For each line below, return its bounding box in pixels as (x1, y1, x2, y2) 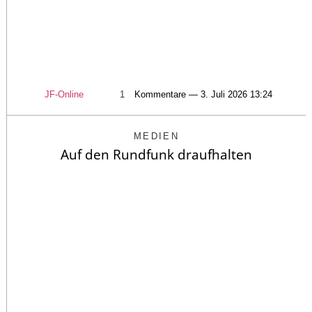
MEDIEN (134, 130, 179, 141)
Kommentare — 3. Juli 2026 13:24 (134, 88, 272, 100)
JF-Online (44, 88, 84, 100)
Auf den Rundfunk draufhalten (61, 145, 252, 164)
